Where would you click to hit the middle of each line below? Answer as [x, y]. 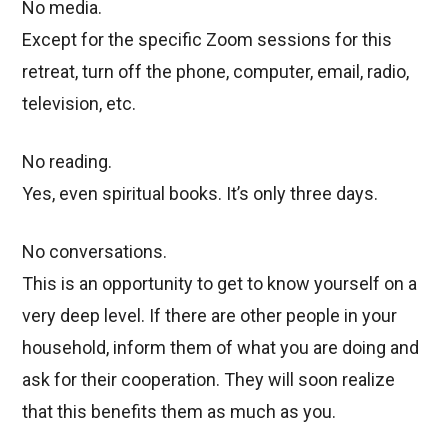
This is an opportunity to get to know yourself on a [220, 284]
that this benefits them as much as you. [179, 412]
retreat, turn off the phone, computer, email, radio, [216, 72]
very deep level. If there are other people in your [210, 316]
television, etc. [79, 104]
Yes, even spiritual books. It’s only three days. [200, 194]
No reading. [67, 162]
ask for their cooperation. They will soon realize [209, 380]
